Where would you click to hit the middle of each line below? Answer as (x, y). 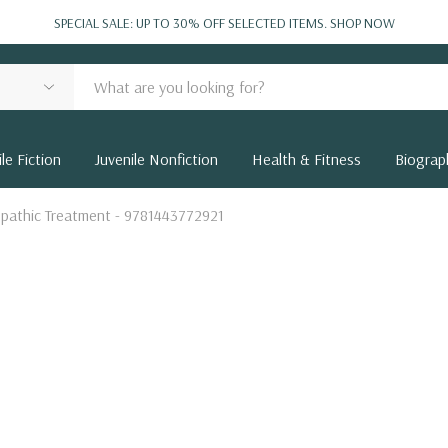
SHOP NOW (362, 23)
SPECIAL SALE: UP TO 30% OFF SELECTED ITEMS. (191, 23)
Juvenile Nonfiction (156, 159)
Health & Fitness (306, 159)
